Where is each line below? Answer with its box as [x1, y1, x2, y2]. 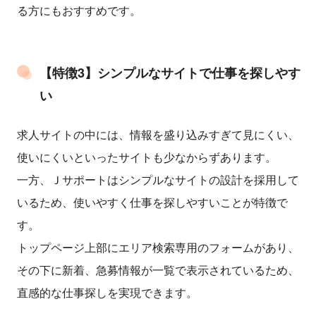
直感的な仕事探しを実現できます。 [17, 284, 197, 301]
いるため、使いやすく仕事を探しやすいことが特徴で [17, 194, 288, 211]
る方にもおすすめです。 [17, 2, 141, 19]
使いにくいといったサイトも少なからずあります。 [17, 149, 276, 166]
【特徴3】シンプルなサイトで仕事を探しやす [39, 63, 300, 83]
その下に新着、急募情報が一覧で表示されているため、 [17, 262, 299, 279]
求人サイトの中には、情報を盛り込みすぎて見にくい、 [17, 126, 299, 143]
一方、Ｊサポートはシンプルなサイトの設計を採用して [17, 171, 299, 188]
